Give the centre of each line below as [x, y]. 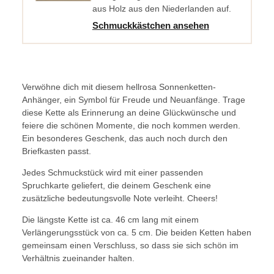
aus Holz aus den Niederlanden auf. [161, 9]
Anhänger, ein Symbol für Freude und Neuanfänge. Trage [133, 100]
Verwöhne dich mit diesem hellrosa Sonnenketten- [119, 87]
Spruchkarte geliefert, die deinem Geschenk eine [116, 186]
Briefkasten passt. [56, 151]
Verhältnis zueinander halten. [78, 258]
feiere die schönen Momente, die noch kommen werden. [131, 126]
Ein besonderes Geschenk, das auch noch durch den [124, 139]
